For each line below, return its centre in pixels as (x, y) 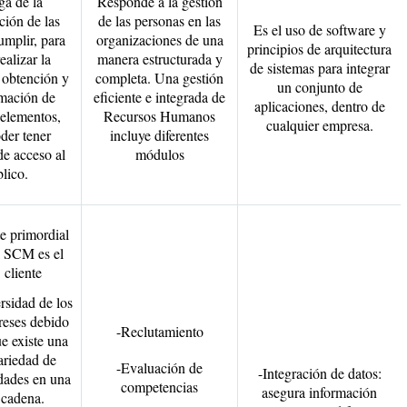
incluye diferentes (159, 135)
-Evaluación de (159, 367)
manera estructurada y (159, 59)
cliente (23, 272)
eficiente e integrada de (159, 97)
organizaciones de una (159, 40)
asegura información (319, 392)
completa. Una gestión (159, 78)
